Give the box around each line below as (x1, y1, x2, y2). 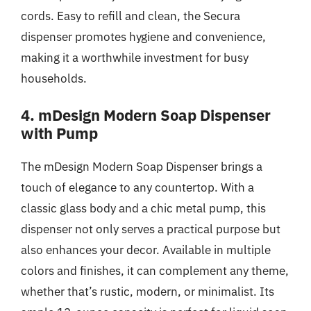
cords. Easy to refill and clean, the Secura (21, 8, 240, 24)
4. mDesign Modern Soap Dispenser (21, 105, 271, 125)
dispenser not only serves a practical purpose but (21, 221, 280, 237)
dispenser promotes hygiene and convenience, (21, 28, 266, 44)
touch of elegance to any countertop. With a (21, 180, 254, 195)
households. (21, 70, 87, 86)
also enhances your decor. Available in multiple (21, 242, 271, 258)
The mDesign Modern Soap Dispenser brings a (21, 159, 262, 174)
